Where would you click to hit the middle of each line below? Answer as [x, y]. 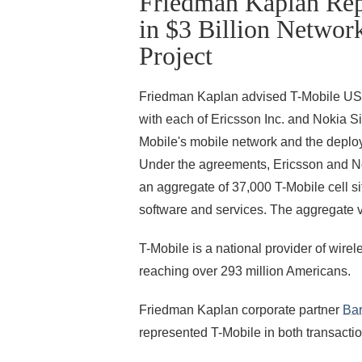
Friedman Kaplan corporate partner [241, 310]
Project [176, 56]
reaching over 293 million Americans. [245, 271]
